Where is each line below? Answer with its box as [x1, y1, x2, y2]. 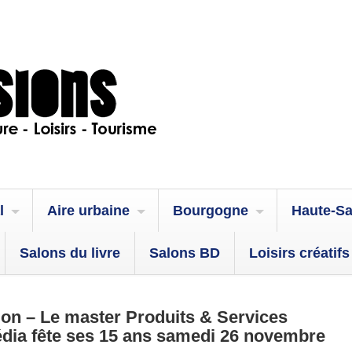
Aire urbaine [47, 203, 130, 218]
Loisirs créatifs [249, 245, 350, 261]
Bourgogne [173, 203, 248, 218]
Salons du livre [20, 245, 120, 261]
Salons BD [149, 245, 220, 261]
